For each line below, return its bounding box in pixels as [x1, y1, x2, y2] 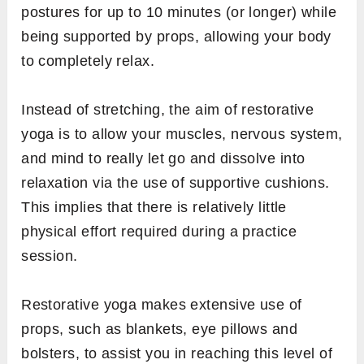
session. [21, 247, 78, 264]
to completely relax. [21, 52, 155, 69]
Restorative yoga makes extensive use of [21, 296, 302, 313]
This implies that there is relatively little [21, 198, 287, 215]
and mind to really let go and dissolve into [21, 149, 305, 167]
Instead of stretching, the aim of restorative [21, 101, 314, 118]
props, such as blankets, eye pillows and [21, 320, 298, 337]
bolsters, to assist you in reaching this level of [21, 344, 333, 362]
